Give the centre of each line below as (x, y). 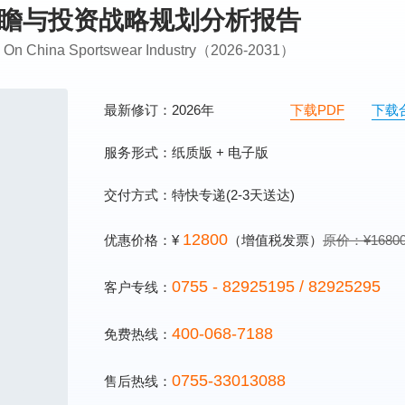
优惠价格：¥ (143, 240)
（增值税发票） (275, 240)
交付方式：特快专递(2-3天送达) (199, 195)
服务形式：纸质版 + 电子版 (186, 152)
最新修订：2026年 (161, 110)
